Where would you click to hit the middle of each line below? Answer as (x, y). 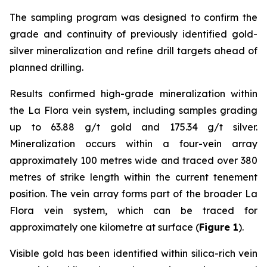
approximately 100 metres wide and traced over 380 (133, 160)
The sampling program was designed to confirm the (133, 17)
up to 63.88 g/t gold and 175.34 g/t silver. (133, 127)
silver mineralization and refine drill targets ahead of (133, 51)
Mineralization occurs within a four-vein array (133, 144)
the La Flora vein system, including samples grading (133, 110)
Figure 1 (219, 227)
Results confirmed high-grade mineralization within (133, 94)
